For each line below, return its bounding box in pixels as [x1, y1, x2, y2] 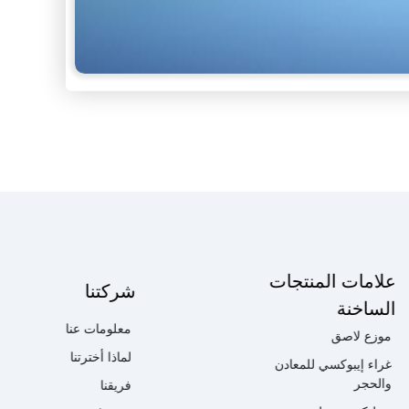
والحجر [353, 378, 392, 391]
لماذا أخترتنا [70, 351, 132, 364]
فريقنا [100, 380, 132, 393]
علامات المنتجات [268, 273, 396, 291]
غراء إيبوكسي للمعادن [274, 359, 392, 372]
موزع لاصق [330, 330, 392, 343]
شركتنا [85, 283, 137, 301]
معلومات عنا [66, 323, 132, 336]
